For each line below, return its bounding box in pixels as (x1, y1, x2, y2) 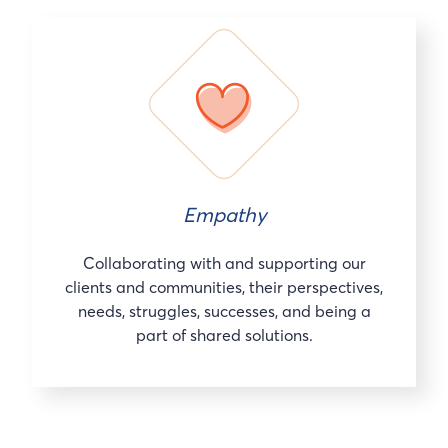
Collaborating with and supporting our (82, 252, 366, 273)
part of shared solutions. (135, 324, 313, 345)
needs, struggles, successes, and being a (77, 300, 371, 321)
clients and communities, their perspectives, (65, 276, 383, 297)
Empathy (182, 201, 266, 227)
